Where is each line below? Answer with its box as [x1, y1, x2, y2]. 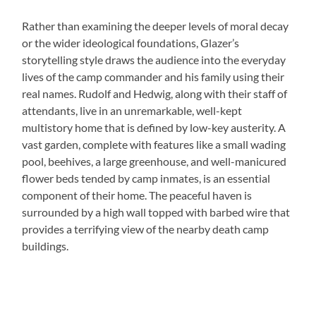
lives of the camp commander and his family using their [22, 70, 285, 84]
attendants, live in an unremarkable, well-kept [22, 104, 243, 118]
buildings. [22, 239, 69, 253]
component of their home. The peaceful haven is [22, 188, 253, 202]
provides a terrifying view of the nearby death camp [22, 222, 269, 236]
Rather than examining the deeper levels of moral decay [22, 19, 289, 33]
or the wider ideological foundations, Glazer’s [22, 36, 240, 50]
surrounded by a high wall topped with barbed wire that [22, 205, 291, 219]
